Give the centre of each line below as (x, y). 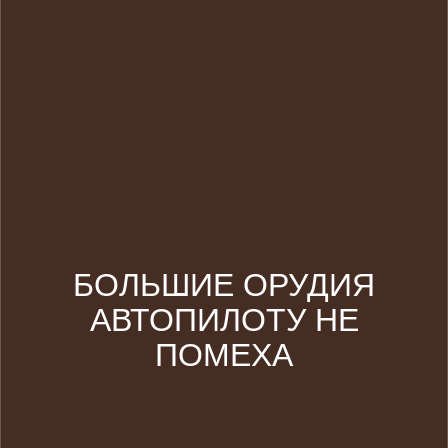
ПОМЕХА (224, 355)
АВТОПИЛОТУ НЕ (224, 320)
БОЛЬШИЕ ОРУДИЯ (224, 285)
